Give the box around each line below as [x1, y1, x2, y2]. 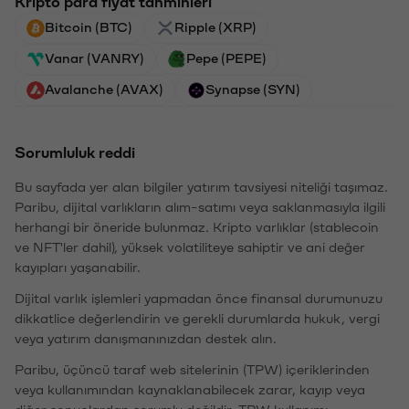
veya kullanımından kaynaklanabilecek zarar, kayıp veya [15, 383, 365, 397]
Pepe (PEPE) [186, 52, 267, 66]
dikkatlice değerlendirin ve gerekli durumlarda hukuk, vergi [15, 312, 380, 326]
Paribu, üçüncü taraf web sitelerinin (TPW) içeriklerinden [15, 363, 370, 377]
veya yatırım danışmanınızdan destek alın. [15, 332, 277, 346]
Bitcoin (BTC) [45, 21, 132, 35]
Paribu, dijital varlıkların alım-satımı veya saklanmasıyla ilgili [15, 201, 385, 215]
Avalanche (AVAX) [45, 83, 163, 97]
